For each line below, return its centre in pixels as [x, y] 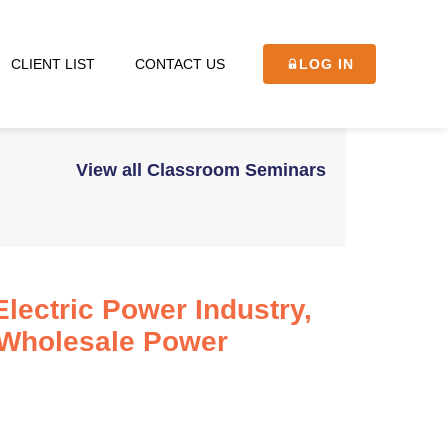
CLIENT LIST [53, 63]
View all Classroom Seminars [200, 170]
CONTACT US [179, 63]
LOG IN [326, 64]
